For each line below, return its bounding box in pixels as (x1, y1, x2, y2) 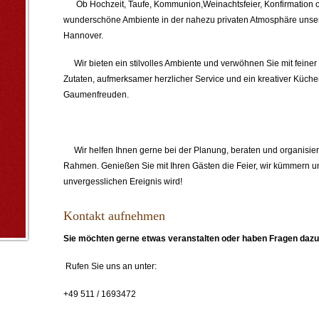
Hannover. (63, 31, 105, 41)
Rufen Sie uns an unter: (63, 261, 157, 271)
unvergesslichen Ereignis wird (63, 177, 180, 187)
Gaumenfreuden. (63, 90, 129, 100)
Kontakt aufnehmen (63, 209, 165, 223)
